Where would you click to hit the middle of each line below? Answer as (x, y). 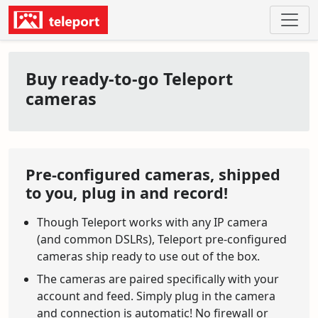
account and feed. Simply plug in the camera (156, 296)
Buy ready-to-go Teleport (129, 79)
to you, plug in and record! (127, 193)
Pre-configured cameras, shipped (153, 174)
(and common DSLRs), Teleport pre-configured (162, 239)
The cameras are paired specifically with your (158, 279)
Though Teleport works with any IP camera (152, 222)
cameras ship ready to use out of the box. (148, 256)
